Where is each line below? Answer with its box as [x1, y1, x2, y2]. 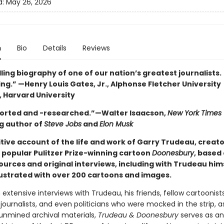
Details [42, 43, 66, 53]
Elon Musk [99, 119, 133, 129]
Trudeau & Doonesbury [97, 210, 178, 220]
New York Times [167, 108, 221, 118]
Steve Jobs [43, 119, 81, 129]
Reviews [82, 43, 110, 53]
